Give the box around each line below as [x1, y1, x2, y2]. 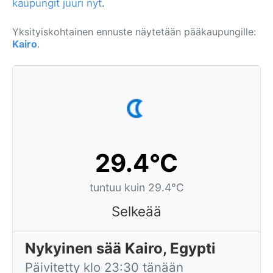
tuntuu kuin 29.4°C [89, 181, 184, 194]
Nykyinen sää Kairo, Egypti [25, 239, 216, 257]
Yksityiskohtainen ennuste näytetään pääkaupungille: [12, 26, 256, 38]
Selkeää [112, 203, 161, 219]
